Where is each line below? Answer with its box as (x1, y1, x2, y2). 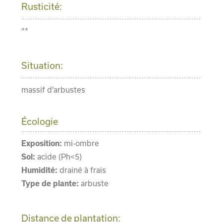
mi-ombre (63, 139, 99, 148)
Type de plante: (21, 179, 81, 188)
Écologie (21, 116, 58, 127)
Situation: (21, 60, 65, 71)
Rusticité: (21, 1, 64, 12)
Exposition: (21, 139, 64, 148)
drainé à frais (59, 166, 106, 175)
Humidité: (21, 166, 59, 175)
